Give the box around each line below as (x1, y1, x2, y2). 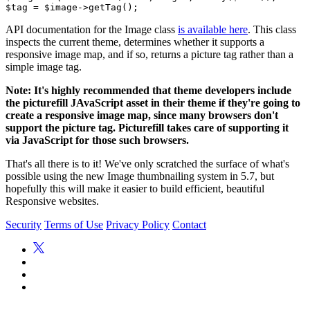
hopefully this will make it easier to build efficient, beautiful (6, 182, 264, 194)
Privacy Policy (106, 218, 170, 230)
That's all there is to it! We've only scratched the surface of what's (6, 157, 289, 170)
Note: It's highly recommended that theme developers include (6, 84, 291, 96)
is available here (178, 23, 248, 35)
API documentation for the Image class (6, 23, 178, 35)
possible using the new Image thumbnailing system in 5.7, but (6, 170, 274, 182)
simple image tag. (6, 60, 82, 73)
